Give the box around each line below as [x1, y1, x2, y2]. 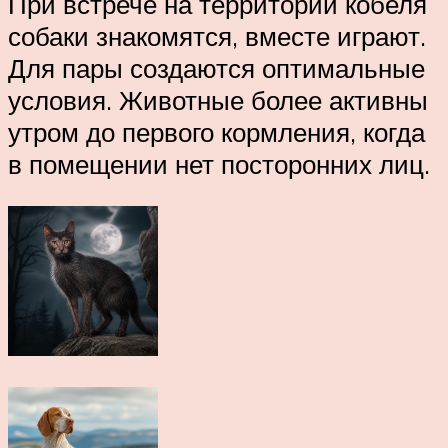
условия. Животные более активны [8, 84, 428, 117]
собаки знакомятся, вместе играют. [8, 20, 426, 53]
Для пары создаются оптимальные [8, 52, 425, 85]
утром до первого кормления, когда [8, 116, 425, 149]
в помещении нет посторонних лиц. [8, 148, 430, 181]
